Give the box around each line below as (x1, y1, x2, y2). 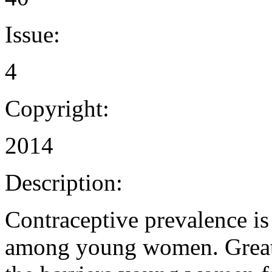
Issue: (5, 21, 60, 47)
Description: (5, 169, 123, 195)
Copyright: (5, 95, 109, 121)
